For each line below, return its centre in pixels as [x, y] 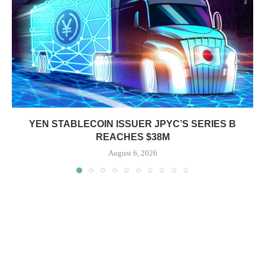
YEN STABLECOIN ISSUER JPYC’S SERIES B [132, 124]
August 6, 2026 [132, 153]
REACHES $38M [132, 137]
